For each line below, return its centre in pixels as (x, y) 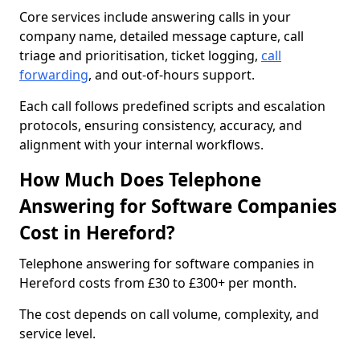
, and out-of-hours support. (172, 75)
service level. (57, 333)
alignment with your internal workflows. (141, 145)
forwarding (54, 75)
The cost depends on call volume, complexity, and (169, 314)
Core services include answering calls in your (155, 17)
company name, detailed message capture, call (162, 36)
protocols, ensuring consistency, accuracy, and (161, 125)
